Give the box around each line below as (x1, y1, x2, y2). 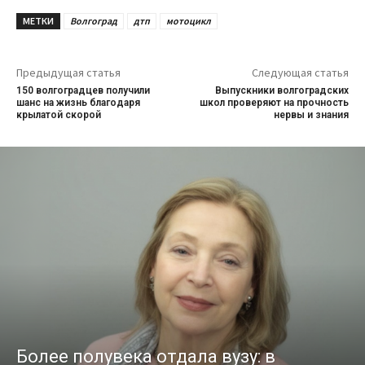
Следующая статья (251, 65, 349, 81)
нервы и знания (273, 109, 349, 121)
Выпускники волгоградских (214, 85, 349, 97)
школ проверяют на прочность (199, 97, 349, 109)
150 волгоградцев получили (16, 85, 150, 97)
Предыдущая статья (16, 65, 121, 81)
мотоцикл (166, 15, 211, 28)
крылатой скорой (16, 109, 101, 121)
